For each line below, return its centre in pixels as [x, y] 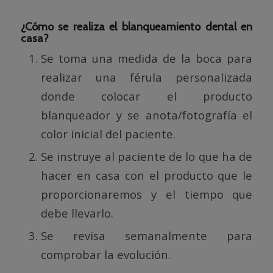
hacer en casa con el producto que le [147, 175]
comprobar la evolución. [105, 254]
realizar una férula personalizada [147, 77]
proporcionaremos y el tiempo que [147, 194]
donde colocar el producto [147, 96]
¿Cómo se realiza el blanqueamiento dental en [136, 27]
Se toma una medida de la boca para [147, 58]
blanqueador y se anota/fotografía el [147, 115]
